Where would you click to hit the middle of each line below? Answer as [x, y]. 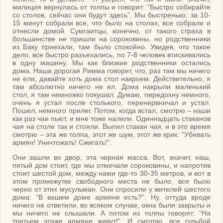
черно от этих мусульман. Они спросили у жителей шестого [111, 189]
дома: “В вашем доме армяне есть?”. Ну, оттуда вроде [111, 197]
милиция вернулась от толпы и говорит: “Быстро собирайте [111, 7]
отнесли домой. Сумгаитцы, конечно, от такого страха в [111, 31]
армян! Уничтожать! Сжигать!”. [62, 142]
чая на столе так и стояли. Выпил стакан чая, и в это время [111, 126]
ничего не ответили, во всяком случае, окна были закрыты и [111, 205]
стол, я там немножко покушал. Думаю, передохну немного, [111, 94]
